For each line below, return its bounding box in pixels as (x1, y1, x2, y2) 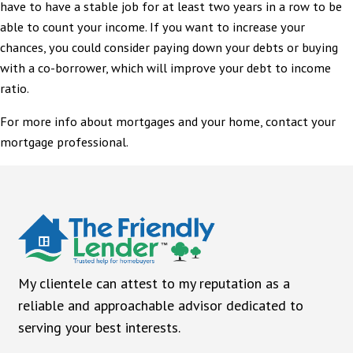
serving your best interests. (17, 318, 180, 337)
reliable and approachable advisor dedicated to (17, 296, 303, 315)
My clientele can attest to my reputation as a (17, 274, 290, 293)
